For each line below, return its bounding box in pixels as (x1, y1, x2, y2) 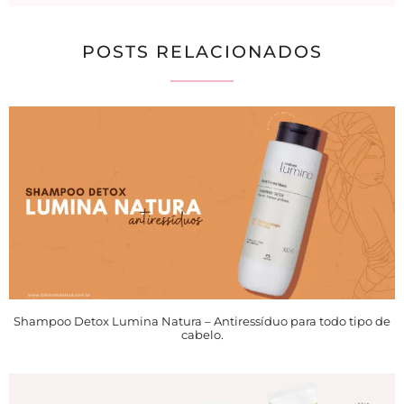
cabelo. (180, 327, 224, 343)
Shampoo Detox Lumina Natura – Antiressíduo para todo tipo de (14, 314, 390, 329)
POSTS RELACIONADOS (81, 41, 323, 63)
